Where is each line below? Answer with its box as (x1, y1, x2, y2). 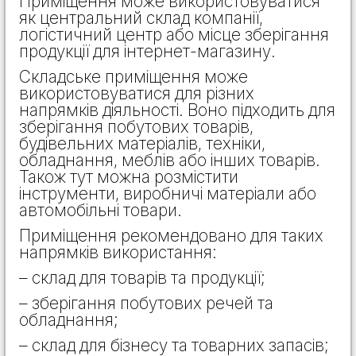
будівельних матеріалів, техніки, (19, 133, 265, 153)
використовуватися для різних (19, 83, 254, 103)
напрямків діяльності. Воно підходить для (19, 99, 335, 120)
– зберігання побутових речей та (19, 292, 273, 313)
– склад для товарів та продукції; (19, 267, 265, 288)
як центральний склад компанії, (19, 7, 263, 28)
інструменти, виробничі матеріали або (19, 183, 316, 203)
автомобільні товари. (19, 199, 182, 220)
